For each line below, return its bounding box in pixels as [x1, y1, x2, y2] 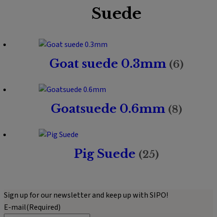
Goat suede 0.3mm [49, 57, 169, 71]
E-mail [4, 202, 26, 213]
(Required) [26, 202, 61, 213]
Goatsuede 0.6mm [50, 102, 168, 116]
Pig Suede [74, 147, 139, 161]
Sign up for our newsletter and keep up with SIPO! [4, 190, 168, 201]
